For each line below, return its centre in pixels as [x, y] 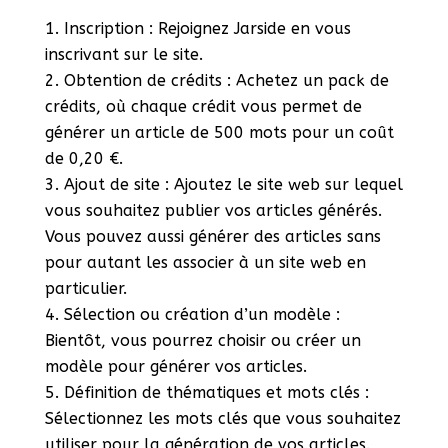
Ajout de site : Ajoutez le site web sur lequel [233, 184]
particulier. [85, 288]
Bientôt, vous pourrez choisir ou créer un [202, 340]
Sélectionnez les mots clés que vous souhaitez [222, 418]
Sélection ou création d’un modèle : [201, 314]
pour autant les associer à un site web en [205, 262]
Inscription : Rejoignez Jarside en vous [207, 28]
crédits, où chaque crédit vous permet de [203, 106]
